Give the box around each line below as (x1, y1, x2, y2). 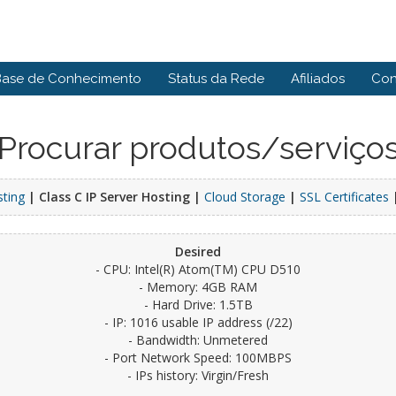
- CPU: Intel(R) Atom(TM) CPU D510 (95, 261, 301, 278)
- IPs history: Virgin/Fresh (127, 367, 269, 384)
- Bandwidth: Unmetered (128, 331, 268, 348)
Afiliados (291, 71, 345, 87)
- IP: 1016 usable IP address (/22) (103, 314, 293, 331)
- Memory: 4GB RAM (139, 278, 257, 295)
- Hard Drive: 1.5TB (143, 296, 253, 313)
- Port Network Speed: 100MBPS (104, 349, 292, 366)
